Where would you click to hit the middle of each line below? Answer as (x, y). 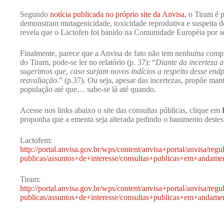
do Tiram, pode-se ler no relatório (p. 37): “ (88, 62)
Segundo (35, 14)
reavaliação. (39, 80)
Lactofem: (36, 140)
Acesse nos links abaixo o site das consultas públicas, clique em (121, 110)
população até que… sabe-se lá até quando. (88, 89)
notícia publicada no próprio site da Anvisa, (118, 14)
